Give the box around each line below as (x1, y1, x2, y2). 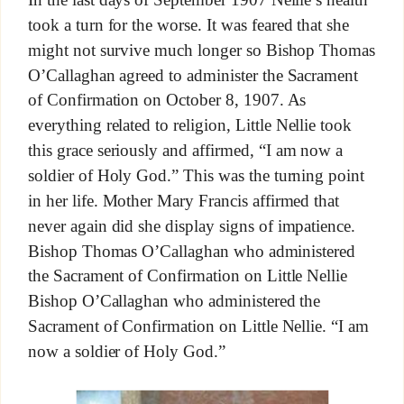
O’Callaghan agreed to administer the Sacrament (27, 65, 359, 85)
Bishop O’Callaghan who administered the (27, 291, 321, 311)
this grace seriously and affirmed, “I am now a (27, 141, 344, 161)
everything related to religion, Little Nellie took (27, 115, 353, 135)
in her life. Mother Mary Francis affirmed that (27, 191, 340, 211)
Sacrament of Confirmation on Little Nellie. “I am (27, 317, 370, 336)
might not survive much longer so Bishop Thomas (27, 41, 376, 60)
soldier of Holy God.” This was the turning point (27, 166, 365, 186)
